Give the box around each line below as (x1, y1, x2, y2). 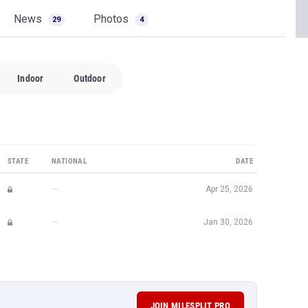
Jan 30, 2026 (203, 217, 253, 227)
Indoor (17, 73, 44, 84)
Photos (93, 12, 131, 25)
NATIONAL (52, 157, 87, 166)
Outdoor (74, 73, 106, 84)
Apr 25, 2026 (206, 184, 253, 194)
